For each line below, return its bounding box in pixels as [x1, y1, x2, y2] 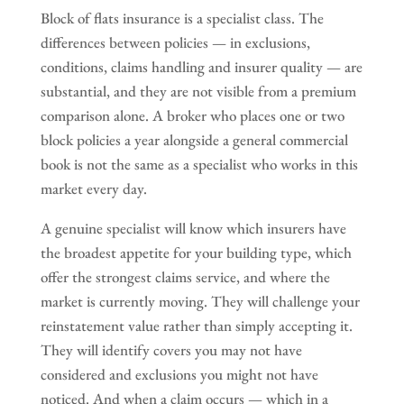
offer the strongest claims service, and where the [40, 266, 330, 287]
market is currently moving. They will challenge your [40, 290, 360, 311]
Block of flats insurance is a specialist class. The [40, 7, 324, 28]
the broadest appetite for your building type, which [40, 242, 352, 262]
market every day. [40, 178, 147, 198]
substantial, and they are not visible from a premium [40, 80, 356, 101]
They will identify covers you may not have [40, 339, 302, 360]
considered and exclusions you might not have [40, 363, 318, 384]
